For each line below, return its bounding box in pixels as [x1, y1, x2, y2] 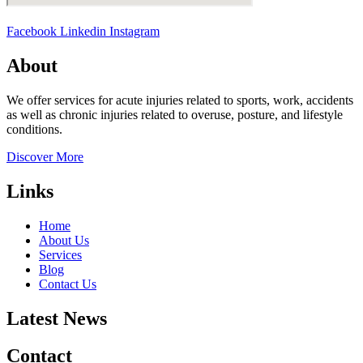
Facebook [6, 24, 57, 39]
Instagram [109, 24, 160, 39]
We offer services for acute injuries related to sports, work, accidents [6, 92, 353, 107]
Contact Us [39, 276, 96, 291]
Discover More [6, 149, 83, 164]
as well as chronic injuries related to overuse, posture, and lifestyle [6, 107, 343, 122]
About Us [39, 233, 89, 247]
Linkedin [60, 24, 106, 39]
